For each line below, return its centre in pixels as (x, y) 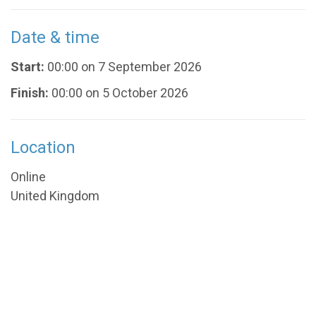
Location (43, 148)
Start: (28, 67)
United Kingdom (55, 196)
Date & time (55, 38)
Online (28, 177)
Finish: (30, 93)
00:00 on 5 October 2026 (119, 93)
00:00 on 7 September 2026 (123, 67)
